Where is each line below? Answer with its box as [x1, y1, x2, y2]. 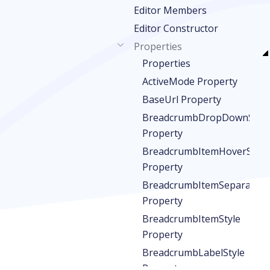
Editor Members [134, 4, 207, 17]
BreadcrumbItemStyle [142, 212, 240, 225]
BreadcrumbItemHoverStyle [142, 145, 268, 158]
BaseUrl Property [142, 93, 221, 106]
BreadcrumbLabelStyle [142, 246, 245, 259]
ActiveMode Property [142, 75, 237, 88]
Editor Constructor [134, 22, 218, 35]
